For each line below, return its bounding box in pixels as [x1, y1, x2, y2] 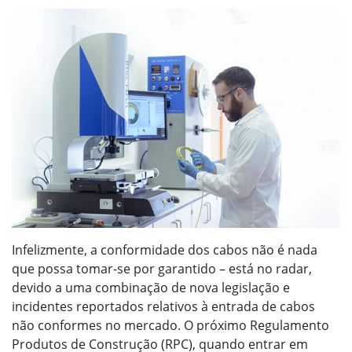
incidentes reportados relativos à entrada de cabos [12, 297, 315, 315]
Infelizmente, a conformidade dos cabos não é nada [12, 240, 317, 258]
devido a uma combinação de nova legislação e [12, 278, 290, 296]
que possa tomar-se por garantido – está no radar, [12, 259, 312, 277]
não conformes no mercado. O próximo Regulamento [12, 316, 329, 334]
